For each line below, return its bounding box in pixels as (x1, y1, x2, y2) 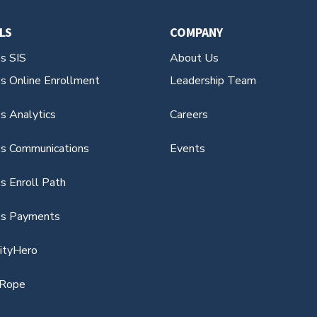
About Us (170, 50, 219, 66)
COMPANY (170, 23, 224, 40)
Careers (170, 106, 209, 122)
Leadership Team (170, 72, 257, 88)
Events (170, 140, 206, 156)
